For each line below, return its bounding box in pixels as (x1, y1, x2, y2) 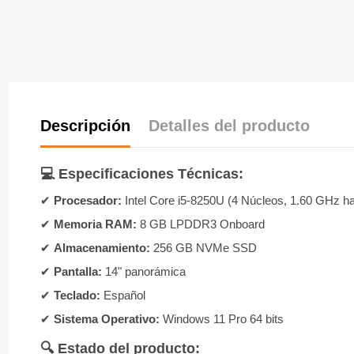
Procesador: (54, 193, 122, 207)
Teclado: (54, 288, 101, 302)
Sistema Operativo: (54, 311, 160, 326)
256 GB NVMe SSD (150, 240, 258, 254)
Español (100, 288, 146, 302)
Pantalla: (54, 264, 103, 278)
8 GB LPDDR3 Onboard (137, 217, 265, 231)
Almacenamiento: (54, 240, 151, 254)
